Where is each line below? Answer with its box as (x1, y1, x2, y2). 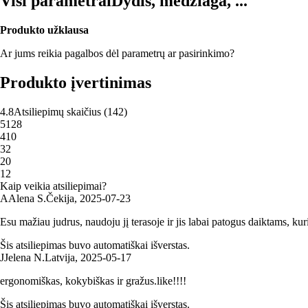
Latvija (45, 251, 75, 263)
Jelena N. (4, 251, 45, 263)
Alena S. (8, 192, 46, 204)
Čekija (46, 192, 74, 204)
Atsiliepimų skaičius (14, 105, 101, 118)
